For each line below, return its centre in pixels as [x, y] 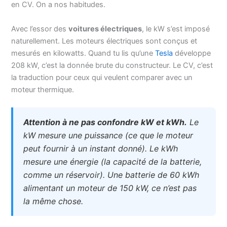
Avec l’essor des [40, 29]
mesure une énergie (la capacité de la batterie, [113, 161]
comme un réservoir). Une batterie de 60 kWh [111, 175]
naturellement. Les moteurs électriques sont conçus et [104, 41]
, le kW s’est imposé [176, 29]
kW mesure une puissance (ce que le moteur [108, 135]
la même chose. [53, 201]
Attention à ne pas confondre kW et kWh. [105, 122]
